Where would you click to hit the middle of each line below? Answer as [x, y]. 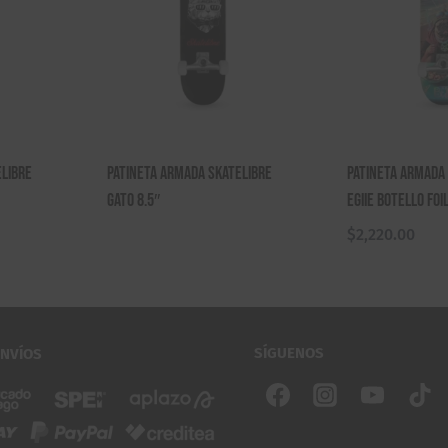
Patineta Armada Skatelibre [189, 173]
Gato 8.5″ [133, 200]
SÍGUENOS [289, 352]
